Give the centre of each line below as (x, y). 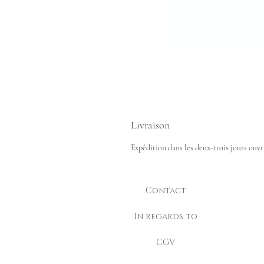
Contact (166, 191)
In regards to (166, 217)
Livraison (150, 125)
